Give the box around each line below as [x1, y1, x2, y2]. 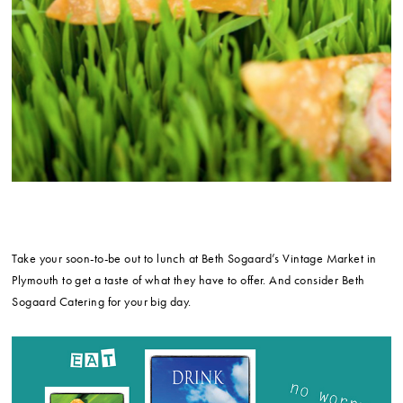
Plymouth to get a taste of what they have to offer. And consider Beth [12, 272, 365, 289]
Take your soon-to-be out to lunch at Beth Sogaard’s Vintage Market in [12, 250, 377, 267]
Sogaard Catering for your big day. [12, 293, 192, 310]
